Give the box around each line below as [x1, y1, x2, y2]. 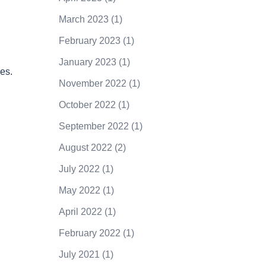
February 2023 [58, 35, 121, 46]
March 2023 [58, 14, 109, 24]
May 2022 [58, 185, 100, 195]
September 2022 [58, 121, 129, 131]
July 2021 [58, 249, 100, 259]
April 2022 [58, 206, 102, 217]
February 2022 [58, 227, 121, 238]
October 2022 [58, 99, 116, 110]
